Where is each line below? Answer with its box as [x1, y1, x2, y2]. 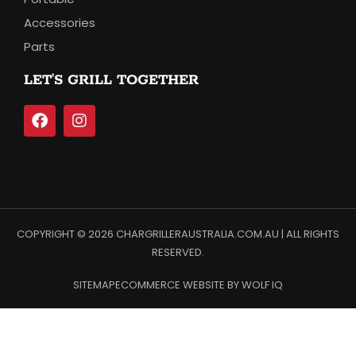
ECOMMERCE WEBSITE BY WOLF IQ [115, 277, 283, 292]
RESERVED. [152, 244, 204, 260]
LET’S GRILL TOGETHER [24, 71, 199, 89]
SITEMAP [73, 277, 115, 292]
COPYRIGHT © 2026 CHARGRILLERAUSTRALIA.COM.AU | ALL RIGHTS [17, 226, 339, 242]
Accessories [24, 14, 95, 31]
